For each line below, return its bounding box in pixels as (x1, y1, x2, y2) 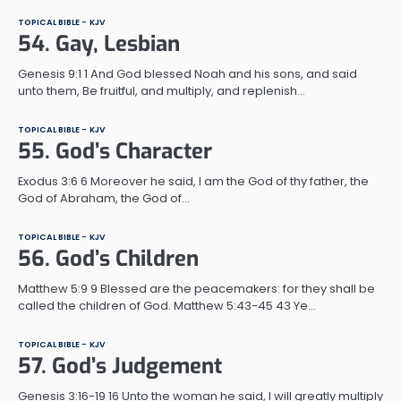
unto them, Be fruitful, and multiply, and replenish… (18, 81, 305, 99)
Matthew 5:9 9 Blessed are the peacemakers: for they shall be (18, 279, 375, 297)
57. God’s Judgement (18, 351, 222, 380)
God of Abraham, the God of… (18, 189, 190, 207)
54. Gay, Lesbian (18, 29, 180, 58)
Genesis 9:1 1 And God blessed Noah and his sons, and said (18, 64, 357, 82)
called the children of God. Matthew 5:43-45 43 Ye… (18, 296, 316, 314)
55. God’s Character (18, 136, 212, 166)
